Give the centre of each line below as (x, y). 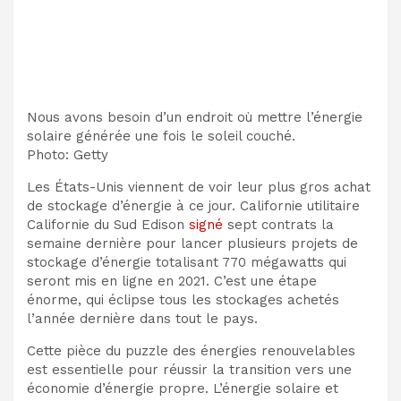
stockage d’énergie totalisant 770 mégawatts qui (187, 263)
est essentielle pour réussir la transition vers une (189, 370)
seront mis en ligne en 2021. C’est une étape (172, 282)
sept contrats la (278, 225)
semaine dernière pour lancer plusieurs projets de (192, 244)
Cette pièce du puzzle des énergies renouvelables (191, 351)
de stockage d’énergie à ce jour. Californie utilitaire (193, 206)
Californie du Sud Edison (108, 225)
